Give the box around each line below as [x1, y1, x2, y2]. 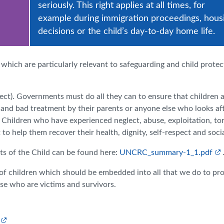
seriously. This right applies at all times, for [38, 1, 205, 9]
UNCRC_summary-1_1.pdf [119, 148, 212, 156]
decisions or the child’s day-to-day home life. [38, 27, 215, 35]
